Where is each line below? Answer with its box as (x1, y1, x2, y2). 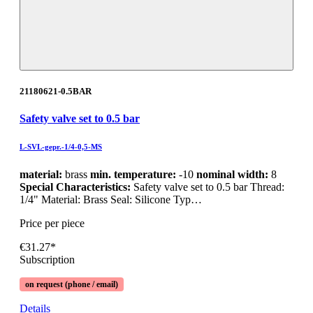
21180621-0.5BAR (20, 86, 92, 97)
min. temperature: (90, 168, 176, 181)
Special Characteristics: (20, 181, 133, 194)
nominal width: (196, 168, 268, 181)
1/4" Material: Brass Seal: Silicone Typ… (20, 194, 202, 206)
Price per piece (20, 217, 85, 230)
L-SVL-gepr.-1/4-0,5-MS (20, 143, 102, 152)
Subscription (20, 254, 75, 266)
